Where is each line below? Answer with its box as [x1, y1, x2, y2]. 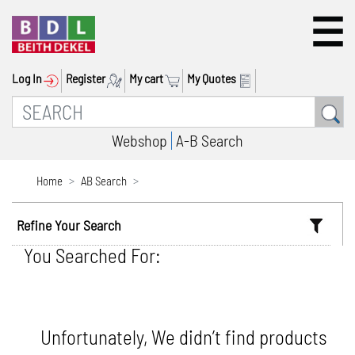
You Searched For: [24, 243, 161, 267]
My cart [129, 71, 163, 86]
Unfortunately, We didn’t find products [40, 325, 327, 349]
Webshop [112, 131, 167, 150]
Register [66, 71, 105, 86]
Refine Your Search [17, 216, 131, 234]
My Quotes [187, 71, 236, 86]
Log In [12, 71, 42, 86]
